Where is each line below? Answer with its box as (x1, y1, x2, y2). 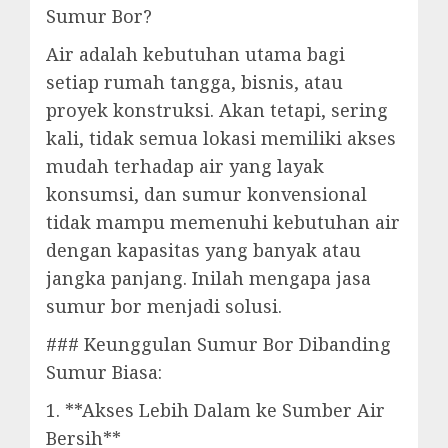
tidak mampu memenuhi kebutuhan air (46, 210, 400, 234)
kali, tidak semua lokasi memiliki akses (46, 126, 396, 150)
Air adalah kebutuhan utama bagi (46, 42, 345, 66)
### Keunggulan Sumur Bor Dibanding (46, 332, 391, 356)
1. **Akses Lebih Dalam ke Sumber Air (46, 398, 385, 422)
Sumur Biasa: (46, 360, 162, 384)
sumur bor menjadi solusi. (46, 294, 282, 318)
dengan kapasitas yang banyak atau (46, 238, 361, 262)
